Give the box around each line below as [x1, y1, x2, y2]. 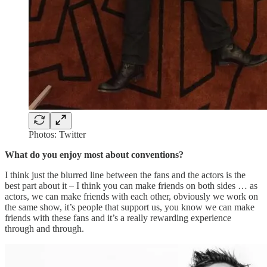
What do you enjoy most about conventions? [5, 149, 184, 160]
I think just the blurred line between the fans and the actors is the [5, 169, 246, 180]
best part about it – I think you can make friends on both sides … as [5, 180, 257, 191]
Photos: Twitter [29, 129, 86, 139]
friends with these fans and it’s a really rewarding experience [5, 212, 231, 223]
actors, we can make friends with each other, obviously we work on [5, 191, 258, 201]
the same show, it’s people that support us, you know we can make [5, 201, 254, 212]
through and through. [5, 223, 84, 234]
